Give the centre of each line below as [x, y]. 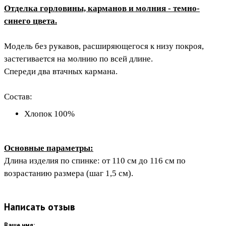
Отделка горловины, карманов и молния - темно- [102, 9]
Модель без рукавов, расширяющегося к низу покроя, [104, 46]
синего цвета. [31, 21]
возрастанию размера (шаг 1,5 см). [69, 173]
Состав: [18, 97]
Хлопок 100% [49, 114]
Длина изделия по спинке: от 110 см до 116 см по [95, 160]
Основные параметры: [49, 148]
